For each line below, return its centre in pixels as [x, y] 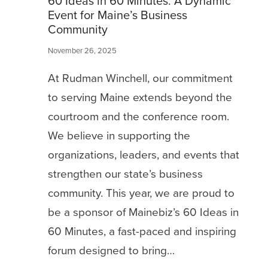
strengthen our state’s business [125, 173]
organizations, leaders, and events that [144, 154]
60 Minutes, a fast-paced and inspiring [142, 231]
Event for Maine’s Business [118, 15]
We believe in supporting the [119, 135]
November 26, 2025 [82, 50]
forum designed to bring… [111, 250]
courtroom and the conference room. [138, 116]
